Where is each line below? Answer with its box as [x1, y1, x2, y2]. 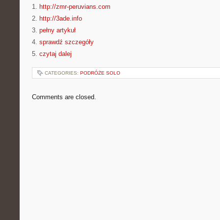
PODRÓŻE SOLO [80, 70, 120, 76]
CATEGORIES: [45, 70, 80, 76]
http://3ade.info [39, 15, 82, 22]
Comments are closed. [32, 93, 96, 101]
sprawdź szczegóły [39, 38, 94, 46]
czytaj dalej [39, 50, 72, 57]
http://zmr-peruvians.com [39, 3, 110, 10]
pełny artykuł [39, 27, 76, 34]
